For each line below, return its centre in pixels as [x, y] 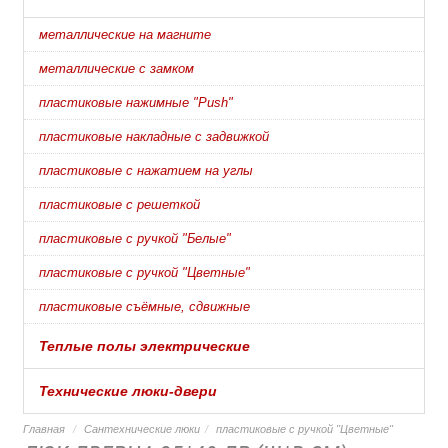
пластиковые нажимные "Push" [136, 102]
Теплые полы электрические [144, 345]
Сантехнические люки [142, 429]
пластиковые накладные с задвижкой [154, 136]
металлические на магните [125, 34]
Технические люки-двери [128, 390]
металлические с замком [116, 68]
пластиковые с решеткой [119, 204]
